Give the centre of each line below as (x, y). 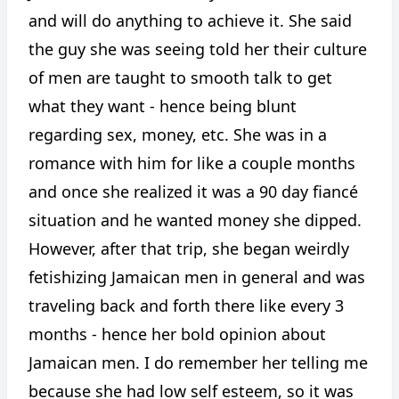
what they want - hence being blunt (163, 106)
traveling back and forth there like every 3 (186, 305)
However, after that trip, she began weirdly (189, 248)
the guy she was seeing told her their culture (198, 49)
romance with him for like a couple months (192, 163)
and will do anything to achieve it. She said (190, 20)
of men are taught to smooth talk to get (180, 77)
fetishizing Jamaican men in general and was (197, 277)
